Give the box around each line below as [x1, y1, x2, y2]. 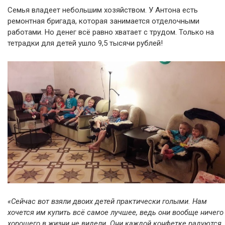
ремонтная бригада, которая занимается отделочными [8, 16, 199, 26]
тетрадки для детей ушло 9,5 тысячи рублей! [8, 38, 163, 48]
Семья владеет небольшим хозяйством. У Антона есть [8, 5, 198, 15]
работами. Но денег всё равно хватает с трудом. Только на [8, 27, 214, 37]
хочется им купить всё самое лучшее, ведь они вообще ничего [8, 207, 223, 217]
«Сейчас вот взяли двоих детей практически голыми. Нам [8, 196, 207, 206]
